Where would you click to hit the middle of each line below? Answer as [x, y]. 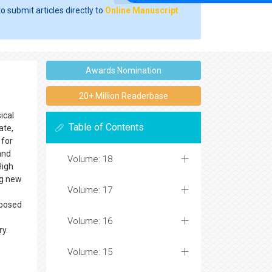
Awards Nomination [124, 70]
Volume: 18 [90, 159]
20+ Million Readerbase [124, 96]
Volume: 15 [90, 252]
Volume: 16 [90, 221]
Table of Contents [106, 127]
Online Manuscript [142, 10]
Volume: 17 [90, 190]
